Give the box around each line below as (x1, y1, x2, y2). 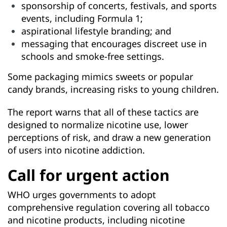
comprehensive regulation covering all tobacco (8, 201, 210, 213)
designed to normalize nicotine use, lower (8, 119, 188, 131)
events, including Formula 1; (21, 12, 143, 24)
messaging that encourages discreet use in (21, 37, 207, 50)
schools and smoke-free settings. (21, 50, 164, 62)
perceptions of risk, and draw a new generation (8, 131, 211, 143)
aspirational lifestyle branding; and (21, 25, 171, 37)
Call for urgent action (8, 165, 170, 185)
